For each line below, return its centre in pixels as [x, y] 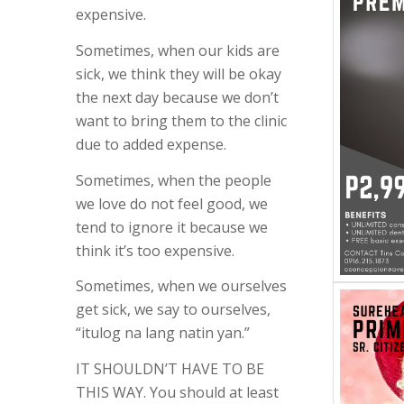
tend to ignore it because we [171, 227]
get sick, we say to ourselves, [173, 310]
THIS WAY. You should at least [177, 392]
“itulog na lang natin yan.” [162, 333]
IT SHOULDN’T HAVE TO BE [170, 368]
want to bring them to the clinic [181, 121]
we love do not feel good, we [171, 203]
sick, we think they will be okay [178, 74]
